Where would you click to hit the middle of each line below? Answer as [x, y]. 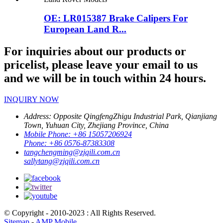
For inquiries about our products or [95, 52]
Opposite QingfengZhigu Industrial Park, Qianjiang [135, 116]
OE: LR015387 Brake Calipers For [116, 18]
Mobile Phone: [48, 134]
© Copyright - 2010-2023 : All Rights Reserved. [80, 213]
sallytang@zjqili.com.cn [62, 161]
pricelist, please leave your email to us [101, 65]
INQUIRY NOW [31, 100]
